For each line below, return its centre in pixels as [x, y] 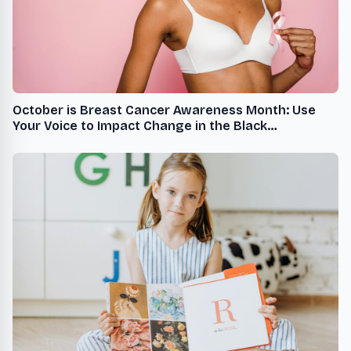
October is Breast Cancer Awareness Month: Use [152, 110]
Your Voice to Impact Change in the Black [140, 126]
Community [48, 142]
